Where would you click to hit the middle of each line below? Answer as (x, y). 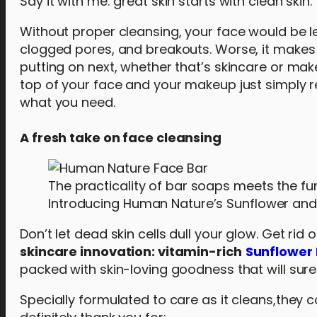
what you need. (68, 102)
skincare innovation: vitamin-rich (131, 252)
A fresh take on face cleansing (121, 138)
